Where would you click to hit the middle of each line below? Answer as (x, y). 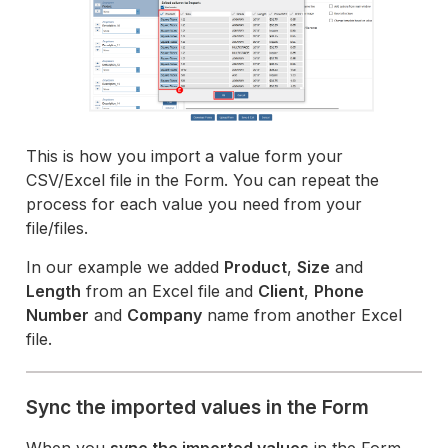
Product (256, 267)
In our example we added (125, 267)
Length (54, 291)
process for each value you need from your (194, 204)
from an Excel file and (170, 291)
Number (58, 315)
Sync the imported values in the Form (198, 407)
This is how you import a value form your (185, 156)
